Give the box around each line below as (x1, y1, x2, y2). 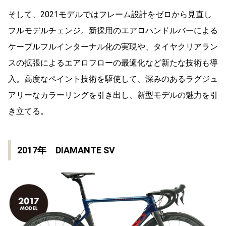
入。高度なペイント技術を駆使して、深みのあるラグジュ (8, 74, 218, 84)
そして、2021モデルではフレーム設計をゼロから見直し (8, 9, 212, 19)
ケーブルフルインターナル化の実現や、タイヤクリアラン (8, 41, 218, 51)
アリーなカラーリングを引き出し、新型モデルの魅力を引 (8, 90, 218, 100)
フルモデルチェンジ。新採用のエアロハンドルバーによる (8, 25, 218, 35)
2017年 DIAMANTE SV (17, 144, 115, 155)
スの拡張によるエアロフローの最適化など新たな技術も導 (8, 58, 218, 68)
